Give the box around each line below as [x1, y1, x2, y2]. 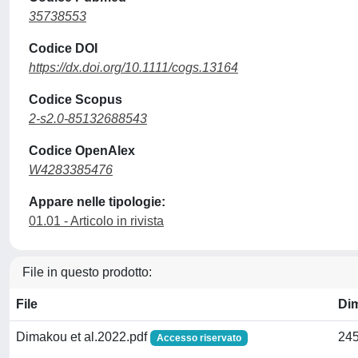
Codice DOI [29, 42, 97, 55]
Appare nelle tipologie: [29, 195, 165, 209]
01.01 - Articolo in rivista [29, 214, 164, 228]
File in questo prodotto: [22, 265, 152, 279]
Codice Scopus [29, 93, 122, 106]
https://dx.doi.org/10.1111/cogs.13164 [29, 61, 238, 74]
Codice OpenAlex [29, 144, 135, 157]
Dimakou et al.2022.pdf [16, 330, 150, 344]
